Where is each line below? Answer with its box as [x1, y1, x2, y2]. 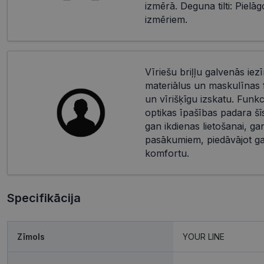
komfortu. [144, 147, 189, 159]
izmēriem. [144, 14, 187, 25]
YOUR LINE [183, 232, 225, 242]
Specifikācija [7, 191, 81, 205]
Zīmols [17, 232, 45, 242]
